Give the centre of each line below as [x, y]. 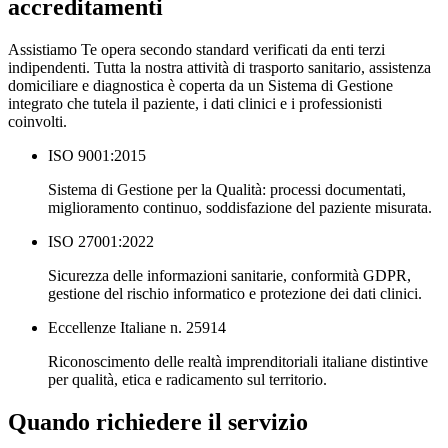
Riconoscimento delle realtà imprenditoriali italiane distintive [238, 361]
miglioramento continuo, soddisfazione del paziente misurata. [240, 207]
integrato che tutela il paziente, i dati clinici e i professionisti [195, 103]
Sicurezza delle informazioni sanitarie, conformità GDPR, [229, 275]
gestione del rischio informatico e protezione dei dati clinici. [235, 293]
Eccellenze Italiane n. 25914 [137, 327]
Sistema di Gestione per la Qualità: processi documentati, [227, 189]
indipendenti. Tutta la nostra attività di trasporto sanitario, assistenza [219, 67]
